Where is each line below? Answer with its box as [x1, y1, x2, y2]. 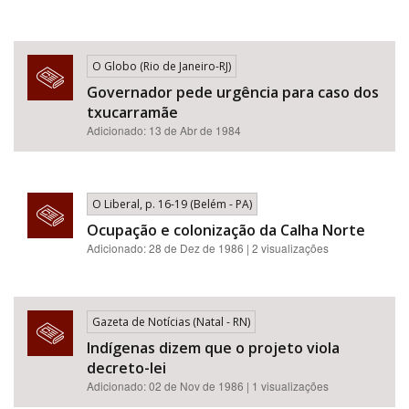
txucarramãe [87, 102, 178, 122]
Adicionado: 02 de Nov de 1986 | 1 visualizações [87, 378, 329, 393]
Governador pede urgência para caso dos [87, 82, 379, 102]
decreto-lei [87, 358, 166, 378]
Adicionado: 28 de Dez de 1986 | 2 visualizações [87, 240, 329, 256]
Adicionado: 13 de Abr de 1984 [87, 122, 241, 138]
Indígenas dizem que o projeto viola [87, 338, 340, 358]
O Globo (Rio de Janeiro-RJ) [92, 58, 231, 74]
